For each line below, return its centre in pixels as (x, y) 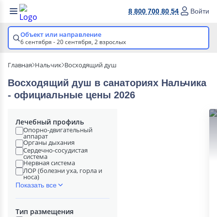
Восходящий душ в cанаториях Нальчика (107, 83)
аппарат (36, 136)
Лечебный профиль (50, 122)
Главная (20, 65)
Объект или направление (61, 34)
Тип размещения (45, 211)
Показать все (36, 185)
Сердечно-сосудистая (55, 150)
